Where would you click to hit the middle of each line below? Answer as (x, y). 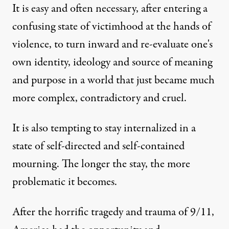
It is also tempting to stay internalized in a (104, 128)
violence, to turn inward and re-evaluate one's (112, 44)
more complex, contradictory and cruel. (99, 98)
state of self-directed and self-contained (98, 146)
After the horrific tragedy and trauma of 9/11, (113, 212)
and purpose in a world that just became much (113, 80)
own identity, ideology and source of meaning (112, 62)
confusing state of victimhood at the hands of (112, 26)
